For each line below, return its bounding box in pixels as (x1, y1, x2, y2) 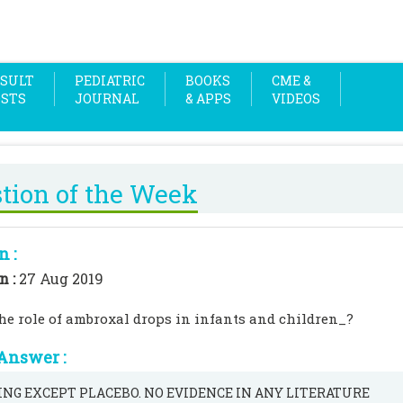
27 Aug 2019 (19, 269, 103, 288)
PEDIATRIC (75, 72, 145, 89)
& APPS (185, 90, 231, 107)
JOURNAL (75, 90, 139, 107)
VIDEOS (272, 90, 320, 107)
